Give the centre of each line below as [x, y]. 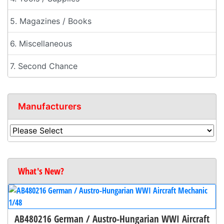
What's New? [41, 171]
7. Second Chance [44, 66]
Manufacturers [50, 106]
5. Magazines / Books [51, 21]
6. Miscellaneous [41, 43]
